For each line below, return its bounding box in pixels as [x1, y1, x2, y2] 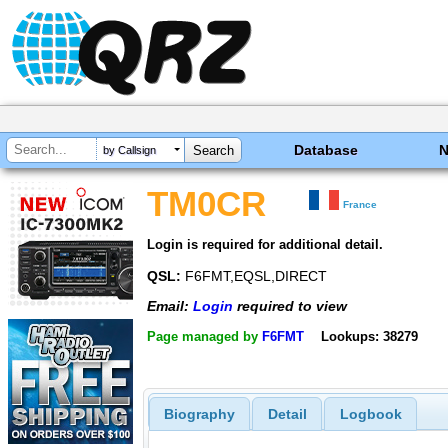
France [343, 199, 378, 210]
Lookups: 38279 [320, 328, 418, 344]
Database [294, 142, 359, 158]
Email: [147, 298, 193, 315]
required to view [233, 298, 347, 315]
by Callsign [103, 144, 156, 157]
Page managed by [147, 328, 262, 344]
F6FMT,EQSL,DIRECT [181, 267, 327, 284]
